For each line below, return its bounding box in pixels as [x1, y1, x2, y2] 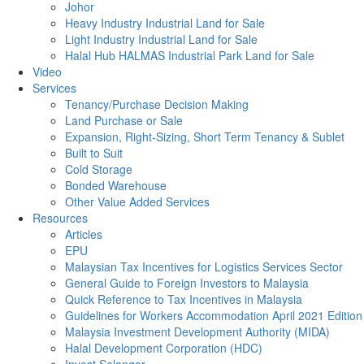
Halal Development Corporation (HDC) [65, 340, 262, 356]
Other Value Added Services [65, 193, 210, 210]
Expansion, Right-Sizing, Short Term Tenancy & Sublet [65, 128, 344, 145]
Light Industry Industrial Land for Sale [65, 31, 258, 47]
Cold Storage [65, 161, 132, 177]
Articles [65, 226, 102, 242]
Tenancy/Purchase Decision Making [65, 96, 249, 112]
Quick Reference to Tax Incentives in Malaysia [65, 291, 302, 307]
